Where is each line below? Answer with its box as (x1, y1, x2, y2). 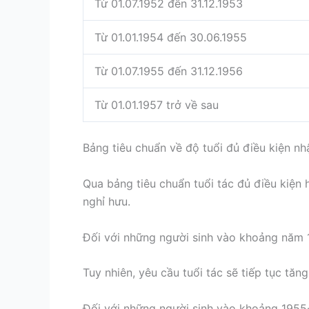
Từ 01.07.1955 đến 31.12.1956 (94, 64, 243, 79)
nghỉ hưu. (83, 194, 134, 208)
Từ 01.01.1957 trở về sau (94, 98, 219, 112)
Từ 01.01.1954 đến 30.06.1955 (94, 30, 247, 45)
